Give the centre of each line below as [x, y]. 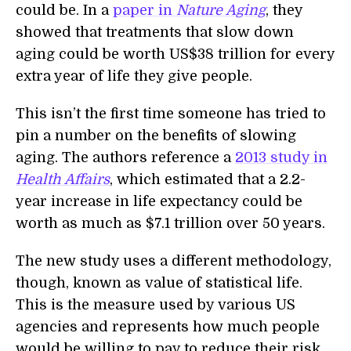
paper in [145, 10]
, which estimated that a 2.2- [208, 179]
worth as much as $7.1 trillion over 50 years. [170, 223]
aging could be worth [92, 54]
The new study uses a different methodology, [174, 261]
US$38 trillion [220, 54]
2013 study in [281, 157]
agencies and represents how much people [168, 327]
